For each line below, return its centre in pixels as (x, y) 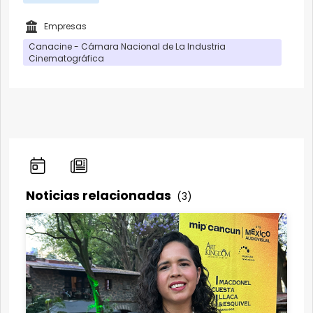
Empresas (65, 26)
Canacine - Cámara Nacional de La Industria (127, 46)
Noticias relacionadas (100, 195)
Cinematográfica (66, 58)
